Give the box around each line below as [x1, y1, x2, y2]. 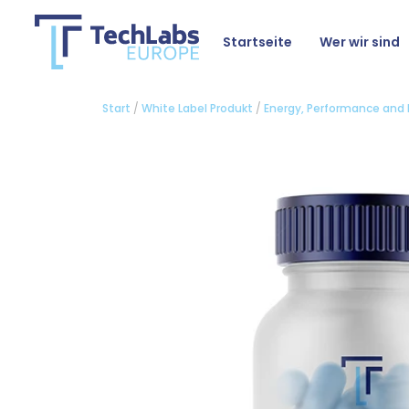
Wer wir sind [320, 33, 400, 52]
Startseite [223, 33, 292, 52]
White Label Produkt [142, 100, 253, 116]
